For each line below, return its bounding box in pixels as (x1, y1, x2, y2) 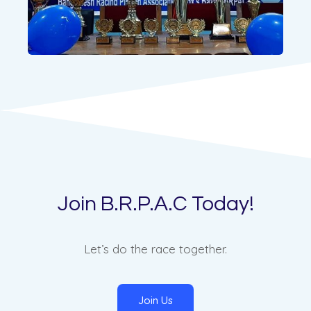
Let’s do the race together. (84, 242, 227, 257)
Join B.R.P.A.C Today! (57, 193, 254, 215)
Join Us (138, 294, 173, 308)
